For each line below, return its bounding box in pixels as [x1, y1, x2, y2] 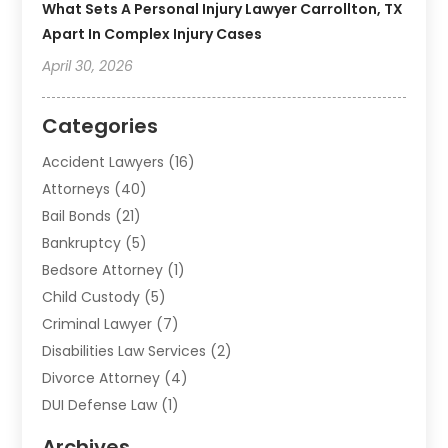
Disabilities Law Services [42, 341, 207, 362]
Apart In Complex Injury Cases [42, 24, 263, 45]
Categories [42, 112, 159, 141]
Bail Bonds [42, 206, 112, 227]
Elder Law [42, 422, 106, 443]
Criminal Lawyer [42, 314, 153, 335]
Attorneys [42, 179, 111, 200]
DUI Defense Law [42, 395, 158, 416]
